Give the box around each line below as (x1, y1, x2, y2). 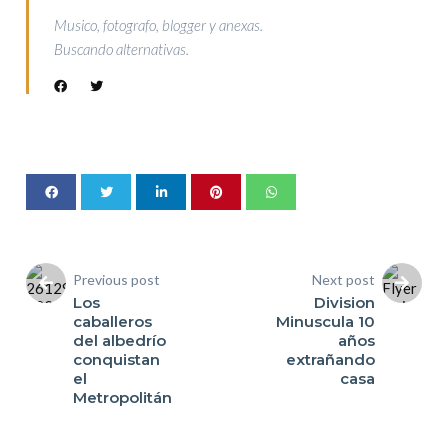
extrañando (285, 350, 375, 370)
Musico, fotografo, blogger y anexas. (54, 16, 264, 35)
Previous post (73, 271, 161, 289)
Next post (311, 271, 375, 289)
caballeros (73, 312, 153, 332)
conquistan (73, 350, 161, 370)
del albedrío (73, 331, 167, 351)
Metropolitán (73, 388, 173, 408)
